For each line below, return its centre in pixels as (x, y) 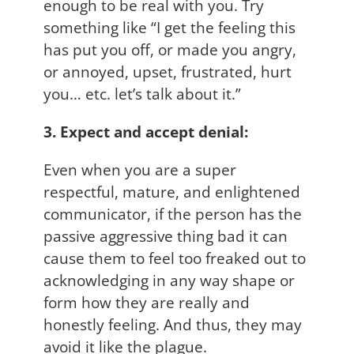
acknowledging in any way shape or (169, 280)
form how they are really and (147, 302)
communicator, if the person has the (173, 213)
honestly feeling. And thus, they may (173, 324)
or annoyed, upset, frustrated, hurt (168, 71)
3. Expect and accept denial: (146, 131)
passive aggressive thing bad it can (166, 235)
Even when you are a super (140, 169)
